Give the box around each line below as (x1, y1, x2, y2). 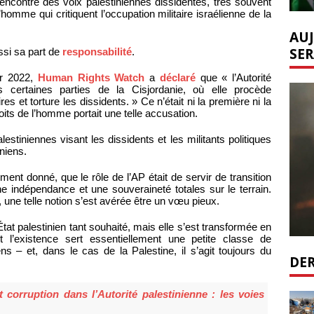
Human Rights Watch (37, 71, 145, 84)
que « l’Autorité (195, 71, 272, 84)
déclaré (159, 71, 196, 84)
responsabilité (62, 46, 132, 58)
